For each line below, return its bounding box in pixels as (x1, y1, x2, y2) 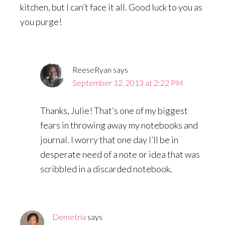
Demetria (52, 212, 86, 222)
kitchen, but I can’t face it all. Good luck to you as (20, 2, 202, 13)
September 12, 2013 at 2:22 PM (72, 78, 183, 88)
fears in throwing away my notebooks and (40, 120, 198, 131)
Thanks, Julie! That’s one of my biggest (40, 105, 188, 117)
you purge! (20, 16, 62, 28)
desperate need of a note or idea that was (40, 149, 200, 160)
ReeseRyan (72, 65, 111, 75)
